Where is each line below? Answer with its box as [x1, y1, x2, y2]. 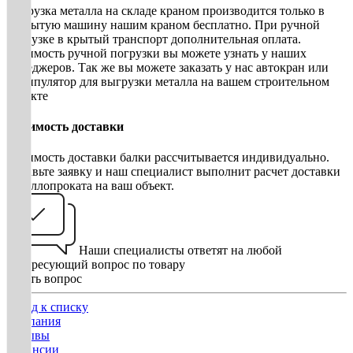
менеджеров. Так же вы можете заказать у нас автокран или [6, 60, 329, 74]
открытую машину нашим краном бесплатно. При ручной [6, 17, 320, 32]
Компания [6, 314, 61, 329]
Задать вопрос [6, 272, 82, 286]
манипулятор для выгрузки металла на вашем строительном [6, 74, 329, 88]
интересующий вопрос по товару [6, 258, 185, 272]
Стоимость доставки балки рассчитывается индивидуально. [6, 150, 329, 165]
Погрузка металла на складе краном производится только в [6, 3, 325, 17]
